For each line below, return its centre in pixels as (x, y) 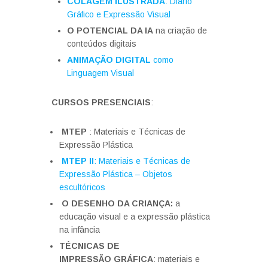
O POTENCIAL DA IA (110, 31)
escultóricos (82, 187)
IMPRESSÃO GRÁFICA (106, 259)
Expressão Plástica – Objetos (116, 174)
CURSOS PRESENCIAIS (101, 102)
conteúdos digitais (102, 44)
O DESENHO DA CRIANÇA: (116, 203)
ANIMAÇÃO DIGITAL (109, 60)
